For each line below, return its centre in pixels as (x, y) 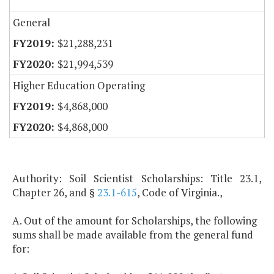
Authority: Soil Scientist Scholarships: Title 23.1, (137, 179)
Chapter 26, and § (55, 193)
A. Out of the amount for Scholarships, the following (135, 221)
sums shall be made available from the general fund (133, 235)
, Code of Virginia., (180, 193)
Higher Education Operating (79, 86)
